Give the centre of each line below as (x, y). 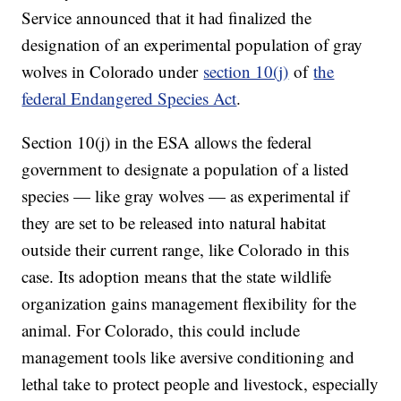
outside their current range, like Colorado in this (186, 249)
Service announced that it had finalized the (167, 17)
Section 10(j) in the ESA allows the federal (167, 141)
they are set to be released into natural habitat (174, 222)
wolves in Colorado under (113, 71)
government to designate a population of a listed (186, 168)
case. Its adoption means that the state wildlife (177, 276)
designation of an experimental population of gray (192, 44)
